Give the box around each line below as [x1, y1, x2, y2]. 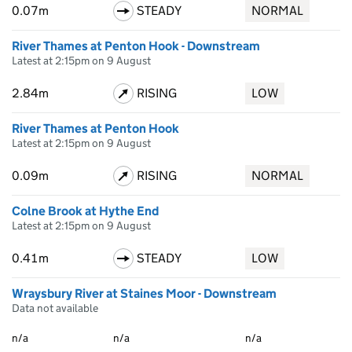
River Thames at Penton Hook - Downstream [12, 38, 260, 53]
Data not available [12, 301, 98, 315]
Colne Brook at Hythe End [12, 203, 159, 218]
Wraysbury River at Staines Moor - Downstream [12, 286, 277, 301]
